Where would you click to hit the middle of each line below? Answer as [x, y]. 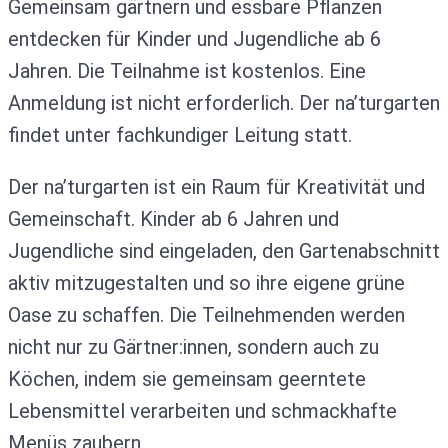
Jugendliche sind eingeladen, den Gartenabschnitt [224, 251]
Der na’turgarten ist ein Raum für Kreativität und [216, 187]
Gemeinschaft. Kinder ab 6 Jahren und [173, 219]
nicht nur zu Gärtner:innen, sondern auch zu [193, 347]
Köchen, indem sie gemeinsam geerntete [187, 379]
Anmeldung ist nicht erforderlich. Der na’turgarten [224, 103]
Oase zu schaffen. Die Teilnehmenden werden [206, 315]
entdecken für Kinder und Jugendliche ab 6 [194, 39]
